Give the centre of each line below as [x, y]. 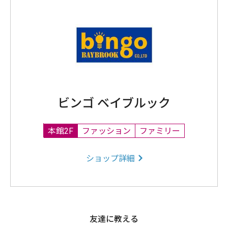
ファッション [106, 131]
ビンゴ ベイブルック [114, 103]
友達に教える [114, 219]
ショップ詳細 [110, 159]
